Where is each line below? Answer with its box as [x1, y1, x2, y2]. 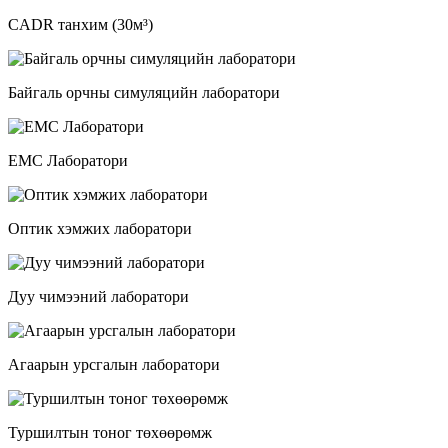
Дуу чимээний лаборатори [8, 288, 189, 306]
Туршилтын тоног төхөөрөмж [8, 424, 212, 442]
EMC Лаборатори [8, 152, 128, 170]
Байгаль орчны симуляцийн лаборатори [8, 84, 280, 102]
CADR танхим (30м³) [8, 16, 153, 34]
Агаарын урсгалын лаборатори [8, 356, 220, 374]
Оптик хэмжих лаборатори [8, 220, 192, 238]
